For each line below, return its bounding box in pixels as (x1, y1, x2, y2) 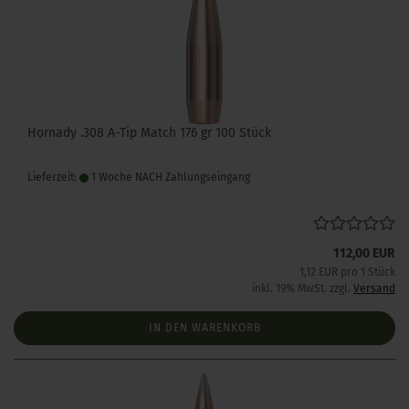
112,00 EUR (333, 246, 395, 261)
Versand (353, 282, 395, 295)
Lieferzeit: (27, 171, 79, 184)
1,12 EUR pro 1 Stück (299, 266, 395, 278)
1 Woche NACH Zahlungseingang (89, 171, 250, 184)
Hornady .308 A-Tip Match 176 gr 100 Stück (27, 125, 271, 141)
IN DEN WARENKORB (148, 321, 261, 334)
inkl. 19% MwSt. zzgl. (252, 282, 353, 295)
